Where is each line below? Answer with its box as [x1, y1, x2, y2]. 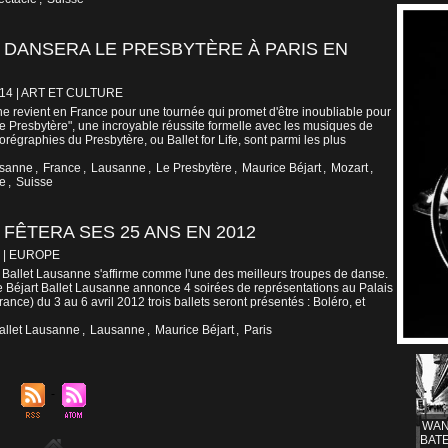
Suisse [16, 175, 53, 190]
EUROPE [9, 248, 60, 263]
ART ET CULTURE [21, 86, 123, 101]
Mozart [331, 161, 368, 176]
